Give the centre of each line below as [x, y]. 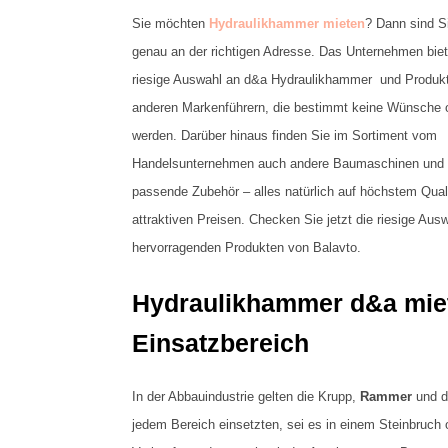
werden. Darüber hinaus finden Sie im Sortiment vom [284, 135]
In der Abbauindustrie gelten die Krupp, [246, 396]
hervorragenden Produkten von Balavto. [246, 247]
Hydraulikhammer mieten [287, 23]
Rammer [386, 396]
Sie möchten [170, 23]
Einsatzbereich [220, 342]
